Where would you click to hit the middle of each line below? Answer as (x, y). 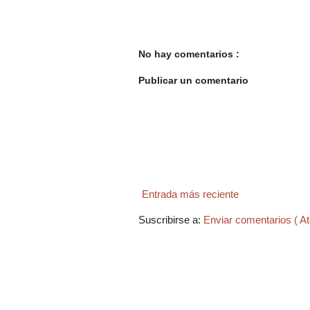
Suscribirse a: (171, 220)
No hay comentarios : (189, 54)
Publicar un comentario (193, 81)
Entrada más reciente (190, 194)
